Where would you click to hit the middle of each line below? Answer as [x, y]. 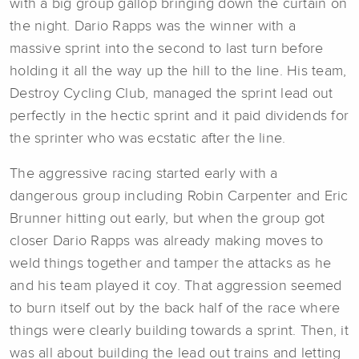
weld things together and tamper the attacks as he [171, 263]
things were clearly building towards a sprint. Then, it [179, 331]
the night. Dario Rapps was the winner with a [153, 26]
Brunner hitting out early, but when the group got [167, 218]
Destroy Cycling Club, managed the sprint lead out [171, 93]
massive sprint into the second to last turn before [167, 48]
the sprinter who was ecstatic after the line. [150, 138]
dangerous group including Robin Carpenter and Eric [179, 196]
